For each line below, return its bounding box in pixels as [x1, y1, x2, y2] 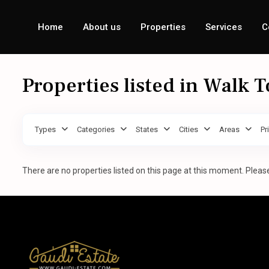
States [136, 125, 158, 134]
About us [83, 22, 121, 32]
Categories [77, 125, 115, 134]
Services [205, 22, 242, 32]
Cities [179, 125, 198, 134]
